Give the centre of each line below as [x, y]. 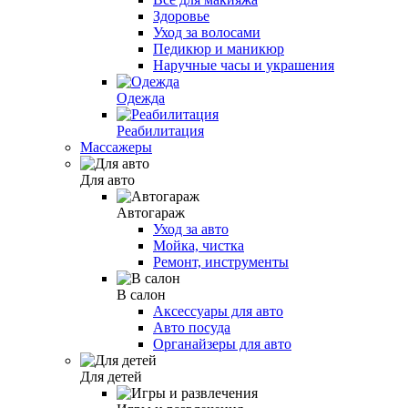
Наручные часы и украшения [244, 65]
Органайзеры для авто [222, 343]
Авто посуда [192, 327]
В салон [141, 294]
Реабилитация [160, 130]
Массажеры [116, 147]
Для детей [111, 376]
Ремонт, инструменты [221, 261]
